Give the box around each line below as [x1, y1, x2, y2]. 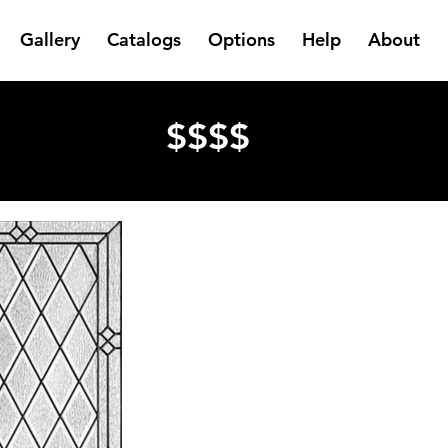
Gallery [19, 28, 80, 51]
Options [207, 28, 275, 51]
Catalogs [106, 28, 181, 51]
